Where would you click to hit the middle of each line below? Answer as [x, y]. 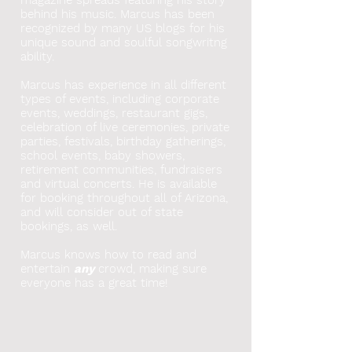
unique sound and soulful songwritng [124, 42]
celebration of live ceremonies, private [125, 127]
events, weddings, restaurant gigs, [114, 113]
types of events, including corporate [120, 99]
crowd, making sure [152, 268]
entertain [47, 268]
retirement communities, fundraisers [121, 169]
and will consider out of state [102, 212]
